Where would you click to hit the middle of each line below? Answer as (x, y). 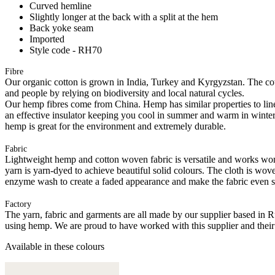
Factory (18, 204)
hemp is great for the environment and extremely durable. (115, 126)
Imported (47, 39)
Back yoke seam (61, 28)
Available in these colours (55, 246)
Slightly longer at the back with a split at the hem (124, 17)
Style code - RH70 (66, 50)
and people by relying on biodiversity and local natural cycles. (125, 93)
